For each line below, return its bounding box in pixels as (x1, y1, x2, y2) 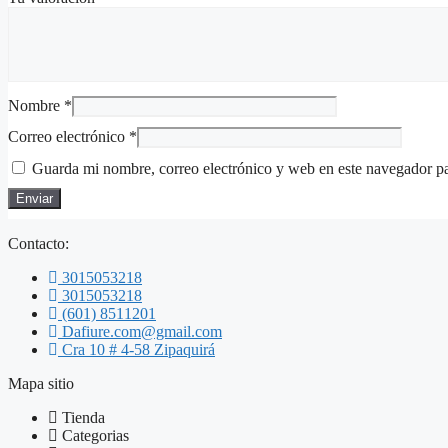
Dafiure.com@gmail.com (62, 322, 222, 340)
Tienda (62, 408, 105, 426)
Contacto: (8, 234, 69, 252)
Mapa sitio (8, 374, 74, 392)
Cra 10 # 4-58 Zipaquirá (62, 340, 215, 358)
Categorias (62, 426, 129, 444)
